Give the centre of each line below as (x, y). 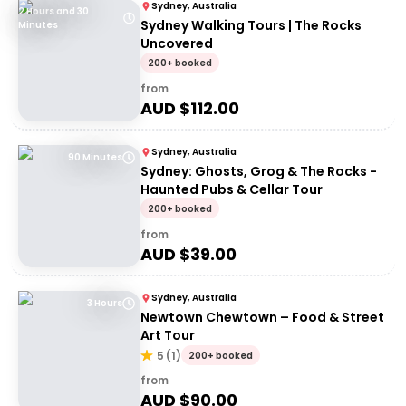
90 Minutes (95, 157)
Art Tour (168, 335)
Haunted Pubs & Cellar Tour (232, 189)
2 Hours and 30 (53, 11)
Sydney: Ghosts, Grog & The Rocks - (259, 171)
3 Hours (105, 303)
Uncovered (177, 43)
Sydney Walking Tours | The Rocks (251, 25)
